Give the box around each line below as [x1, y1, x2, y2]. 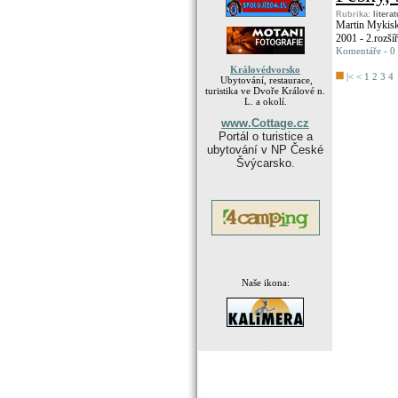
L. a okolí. [243, 96, 287, 107]
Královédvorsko [230, 64, 300, 75]
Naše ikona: [241, 277, 290, 288]
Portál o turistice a [218, 130, 313, 143]
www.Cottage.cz [221, 116, 309, 130]
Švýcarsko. [235, 156, 295, 170]
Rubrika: [336, 10, 373, 19]
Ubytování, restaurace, [218, 75, 313, 85]
